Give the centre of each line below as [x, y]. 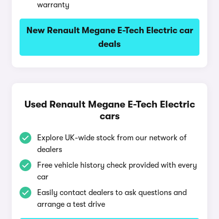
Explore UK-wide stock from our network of [112, 138]
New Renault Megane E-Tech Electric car [109, 30]
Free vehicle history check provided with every [117, 165]
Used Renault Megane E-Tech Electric [109, 104]
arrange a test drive [71, 204]
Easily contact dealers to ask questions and [112, 193]
